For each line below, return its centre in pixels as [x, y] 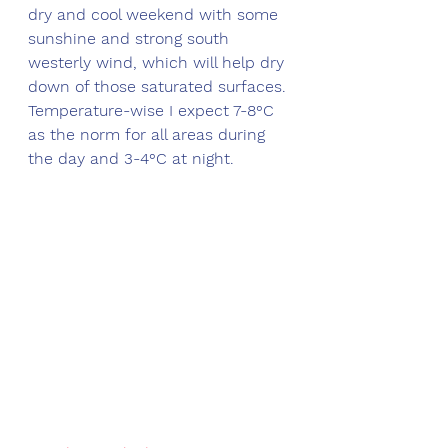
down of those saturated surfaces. [159, 87]
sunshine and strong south [131, 39]
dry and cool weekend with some [155, 15]
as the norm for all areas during [149, 135]
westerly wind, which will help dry [158, 63]
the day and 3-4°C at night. [133, 159]
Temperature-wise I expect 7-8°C [153, 111]
